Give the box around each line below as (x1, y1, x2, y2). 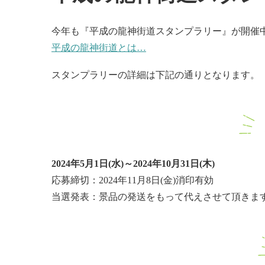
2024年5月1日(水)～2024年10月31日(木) (51, 159, 215, 169)
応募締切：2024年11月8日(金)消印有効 (51, 175, 214, 185)
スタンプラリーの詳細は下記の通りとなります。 (51, 70, 260, 80)
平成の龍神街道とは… (51, 43, 146, 53)
